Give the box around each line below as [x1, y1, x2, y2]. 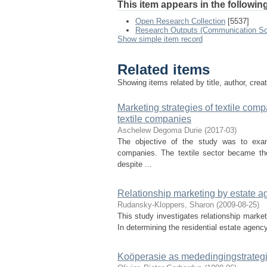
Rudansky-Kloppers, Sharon [117, 200, 214, 209]
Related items [117, 62, 210, 77]
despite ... [117, 160, 152, 169]
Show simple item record [117, 35, 203, 44]
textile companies [117, 114, 191, 124]
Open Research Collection [135, 17, 225, 26]
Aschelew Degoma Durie [117, 126, 202, 135]
